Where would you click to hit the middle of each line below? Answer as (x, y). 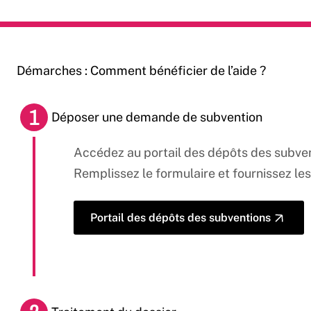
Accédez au (109, 152)
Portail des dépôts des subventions (180, 218)
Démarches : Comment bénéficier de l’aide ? (141, 70)
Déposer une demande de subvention (157, 117)
